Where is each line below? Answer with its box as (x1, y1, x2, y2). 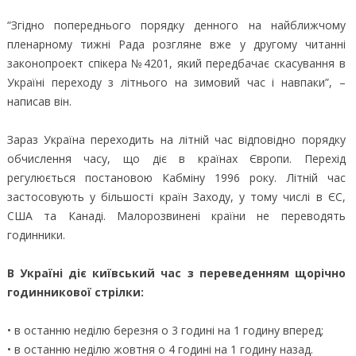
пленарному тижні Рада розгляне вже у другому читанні (6, 36, 346, 52)
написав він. (6, 93, 72, 109)
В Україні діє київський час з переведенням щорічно (6, 265, 346, 281)
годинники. (6, 226, 65, 242)
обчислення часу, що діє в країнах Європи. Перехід (6, 150, 346, 166)
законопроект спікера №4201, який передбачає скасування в (6, 55, 346, 71)
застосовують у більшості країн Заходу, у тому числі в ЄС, (6, 188, 346, 204)
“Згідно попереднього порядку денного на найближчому (6, 17, 346, 33)
